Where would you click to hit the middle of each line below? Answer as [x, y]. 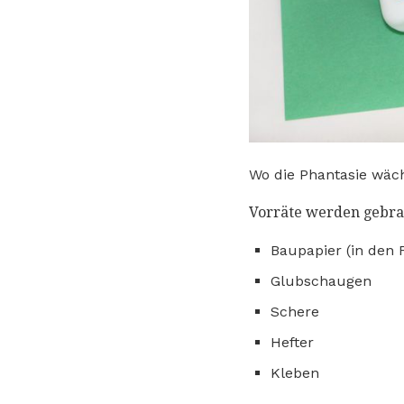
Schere [295, 311]
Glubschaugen [321, 280]
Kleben [295, 372]
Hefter [292, 342]
